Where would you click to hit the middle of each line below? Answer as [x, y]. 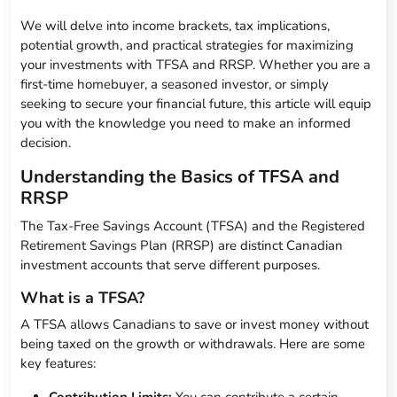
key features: [58, 364]
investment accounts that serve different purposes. [171, 265]
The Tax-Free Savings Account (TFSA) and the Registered [193, 226]
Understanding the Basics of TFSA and [180, 177]
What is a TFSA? [83, 298]
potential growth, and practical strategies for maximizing [187, 46]
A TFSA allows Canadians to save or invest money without [195, 325]
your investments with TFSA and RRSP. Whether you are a [196, 65]
